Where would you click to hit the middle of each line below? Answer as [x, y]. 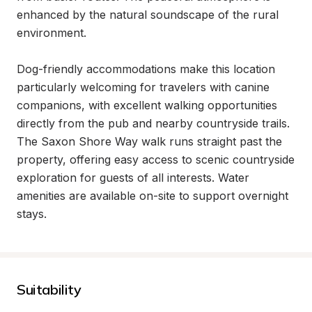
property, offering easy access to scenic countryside [156, 159]
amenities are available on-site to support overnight [153, 196]
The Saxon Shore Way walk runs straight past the [149, 141]
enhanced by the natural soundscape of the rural [148, 15]
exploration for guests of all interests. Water [133, 178]
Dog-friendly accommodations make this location [146, 69]
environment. [52, 33]
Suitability [49, 289]
